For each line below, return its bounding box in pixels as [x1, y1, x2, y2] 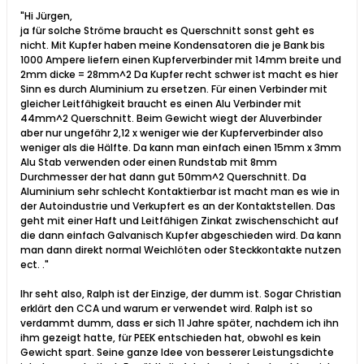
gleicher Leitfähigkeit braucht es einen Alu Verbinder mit [20, 96, 301, 110]
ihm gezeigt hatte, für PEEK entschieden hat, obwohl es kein [20, 330, 321, 344]
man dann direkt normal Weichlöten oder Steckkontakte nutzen [20, 242, 341, 257]
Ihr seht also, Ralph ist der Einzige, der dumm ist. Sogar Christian [20, 286, 341, 301]
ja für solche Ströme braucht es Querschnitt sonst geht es [20, 23, 314, 37]
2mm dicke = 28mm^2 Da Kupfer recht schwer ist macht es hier [20, 67, 338, 81]
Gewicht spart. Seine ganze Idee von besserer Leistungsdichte [20, 344, 334, 359]
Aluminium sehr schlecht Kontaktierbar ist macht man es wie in [20, 184, 340, 198]
